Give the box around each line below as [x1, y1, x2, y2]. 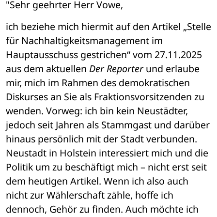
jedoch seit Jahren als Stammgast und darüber [6, 118, 210, 132]
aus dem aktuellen [6, 62, 89, 76]
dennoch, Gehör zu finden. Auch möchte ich [6, 202, 199, 216]
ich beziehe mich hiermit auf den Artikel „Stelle [6, 20, 211, 33]
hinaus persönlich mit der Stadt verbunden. [6, 132, 197, 146]
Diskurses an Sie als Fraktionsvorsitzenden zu [6, 90, 204, 104]
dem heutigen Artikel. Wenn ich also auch [6, 174, 188, 188]
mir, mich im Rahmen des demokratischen [6, 76, 190, 90]
